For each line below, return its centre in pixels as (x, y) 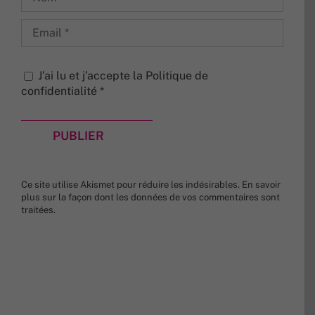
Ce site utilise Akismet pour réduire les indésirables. (131, 184)
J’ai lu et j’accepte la (92, 75)
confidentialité (60, 91)
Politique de (177, 75)
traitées (37, 210)
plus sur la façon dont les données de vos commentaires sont (150, 197)
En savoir (261, 184)
